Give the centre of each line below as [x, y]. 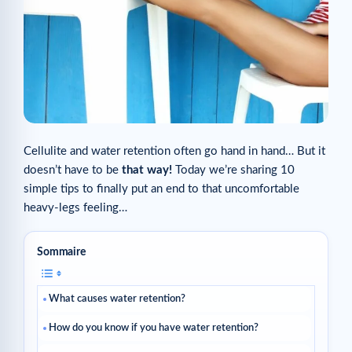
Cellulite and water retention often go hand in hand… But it [174, 152]
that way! [145, 170]
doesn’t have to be [71, 170]
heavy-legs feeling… [75, 208]
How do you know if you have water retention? [154, 328]
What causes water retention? [117, 299]
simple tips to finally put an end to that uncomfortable [161, 189]
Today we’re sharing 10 [233, 170]
